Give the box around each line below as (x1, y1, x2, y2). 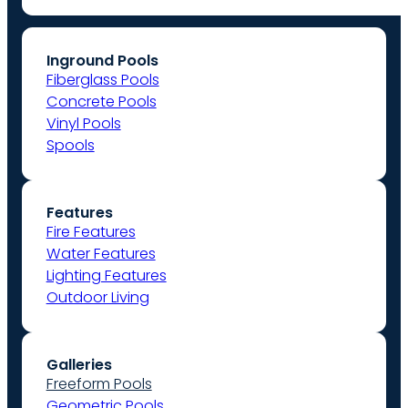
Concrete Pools (46, 90, 157, 112)
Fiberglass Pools (46, 68, 159, 90)
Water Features (46, 242, 156, 264)
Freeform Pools (46, 373, 152, 395)
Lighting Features (46, 264, 167, 286)
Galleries (46, 354, 112, 376)
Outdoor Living (46, 286, 149, 308)
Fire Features (46, 220, 136, 242)
